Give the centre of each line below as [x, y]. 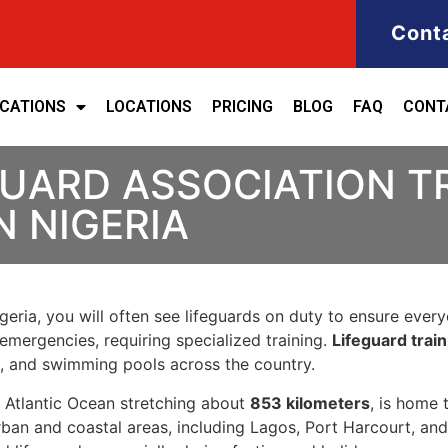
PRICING [242, 107]
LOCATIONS [148, 107]
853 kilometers [310, 402]
